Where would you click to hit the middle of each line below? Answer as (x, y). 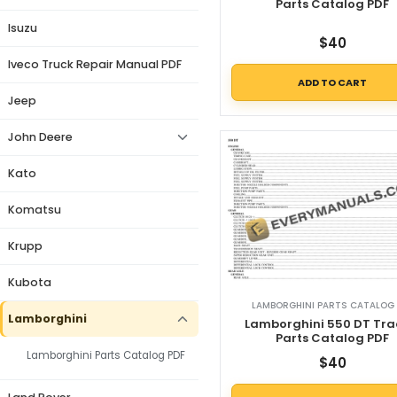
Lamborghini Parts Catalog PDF (106, 355)
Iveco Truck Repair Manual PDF (95, 64)
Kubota (30, 282)
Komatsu (35, 210)
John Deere (40, 137)
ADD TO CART (333, 82)
